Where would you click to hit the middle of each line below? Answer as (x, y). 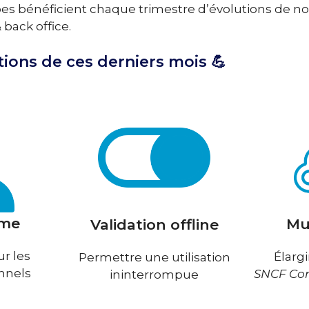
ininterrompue (154, 275)
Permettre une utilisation (154, 258)
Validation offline (154, 225)
